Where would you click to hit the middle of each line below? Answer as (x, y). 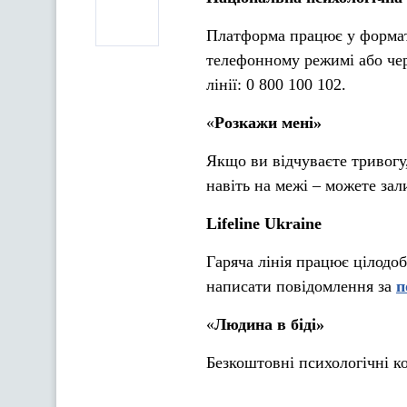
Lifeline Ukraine (264, 223)
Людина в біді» (269, 324)
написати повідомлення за (301, 286)
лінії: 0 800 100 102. (276, 84)
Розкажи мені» (268, 123)
